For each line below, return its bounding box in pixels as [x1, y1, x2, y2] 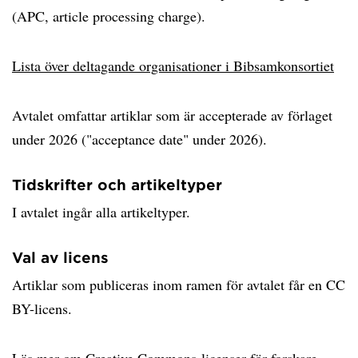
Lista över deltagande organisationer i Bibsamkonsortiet [12, 55, 334, 75]
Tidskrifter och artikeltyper [12, 175, 222, 193]
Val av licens [12, 248, 109, 266]
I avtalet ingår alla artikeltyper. [12, 201, 190, 221]
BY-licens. [12, 298, 72, 318]
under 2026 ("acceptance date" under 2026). [12, 129, 267, 149]
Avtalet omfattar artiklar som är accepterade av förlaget [12, 105, 332, 125]
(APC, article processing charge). [12, 6, 205, 26]
